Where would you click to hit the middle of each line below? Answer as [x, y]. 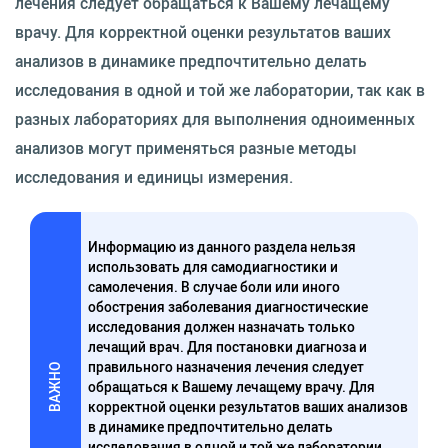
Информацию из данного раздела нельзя [222, 247]
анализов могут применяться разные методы [186, 148]
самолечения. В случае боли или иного [214, 287]
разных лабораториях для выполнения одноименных [215, 119]
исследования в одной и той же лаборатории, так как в [220, 90]
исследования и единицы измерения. [154, 177]
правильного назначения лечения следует [226, 367]
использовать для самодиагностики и [213, 267]
